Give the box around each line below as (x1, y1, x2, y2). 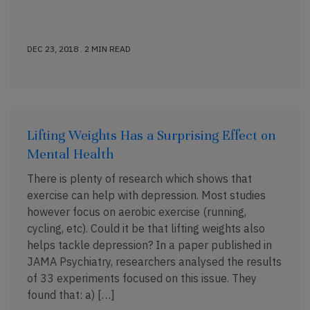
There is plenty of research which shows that (27, 172, 252, 185)
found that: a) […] (27, 288, 115, 302)
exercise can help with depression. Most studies (27, 188, 266, 202)
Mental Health (27, 145, 113, 163)
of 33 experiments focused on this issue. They (27, 271, 257, 285)
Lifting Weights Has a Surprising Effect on (27, 127, 275, 144)
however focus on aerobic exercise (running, (27, 205, 246, 219)
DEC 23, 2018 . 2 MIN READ (27, 44, 131, 54)
